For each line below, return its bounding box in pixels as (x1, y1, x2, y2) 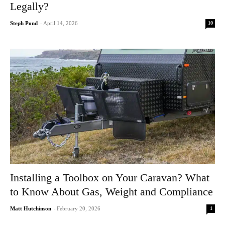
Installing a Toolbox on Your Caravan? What (10, 171, 209, 184)
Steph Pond (10, 20, 38, 27)
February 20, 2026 (57, 205, 100, 211)
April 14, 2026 (43, 20, 78, 27)
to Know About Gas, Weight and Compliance (10, 185, 213, 198)
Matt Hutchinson (10, 205, 51, 211)
